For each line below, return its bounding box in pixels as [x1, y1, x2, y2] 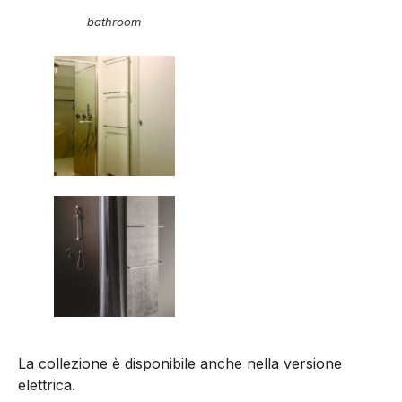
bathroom [87, 13, 142, 29]
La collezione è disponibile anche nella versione [18, 354, 342, 373]
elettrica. [18, 376, 75, 395]
